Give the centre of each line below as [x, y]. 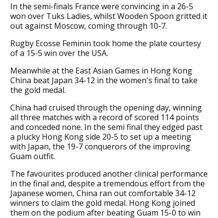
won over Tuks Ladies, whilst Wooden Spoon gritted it [109, 16]
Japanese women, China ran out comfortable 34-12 [103, 193]
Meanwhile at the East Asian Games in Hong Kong [101, 70]
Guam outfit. [32, 156]
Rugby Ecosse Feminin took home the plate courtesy [105, 43]
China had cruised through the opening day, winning [106, 107]
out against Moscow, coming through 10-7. [88, 26]
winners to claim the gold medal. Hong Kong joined [102, 203]
